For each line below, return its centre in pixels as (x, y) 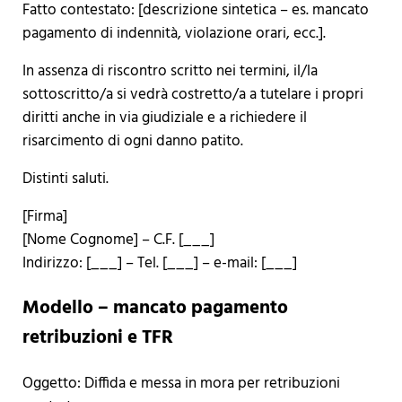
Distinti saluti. (65, 179)
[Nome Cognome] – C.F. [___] (118, 240)
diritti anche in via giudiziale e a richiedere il (164, 118)
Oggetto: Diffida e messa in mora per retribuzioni (181, 384)
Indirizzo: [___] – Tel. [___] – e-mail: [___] (159, 264)
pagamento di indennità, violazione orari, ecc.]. (174, 34)
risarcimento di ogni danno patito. (132, 142)
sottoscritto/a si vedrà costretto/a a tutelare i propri (192, 95)
